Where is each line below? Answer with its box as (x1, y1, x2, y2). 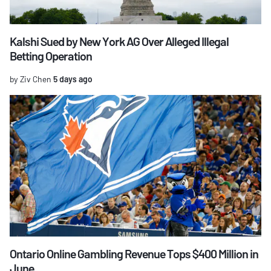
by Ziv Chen (10, 73, 51, 84)
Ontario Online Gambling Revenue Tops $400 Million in (10, 246, 258, 261)
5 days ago (51, 73, 93, 84)
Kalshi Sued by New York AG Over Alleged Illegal (10, 33, 229, 48)
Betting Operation (10, 48, 92, 63)
